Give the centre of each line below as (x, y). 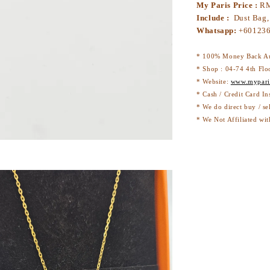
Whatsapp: (218, 30)
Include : (214, 17)
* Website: (214, 81)
